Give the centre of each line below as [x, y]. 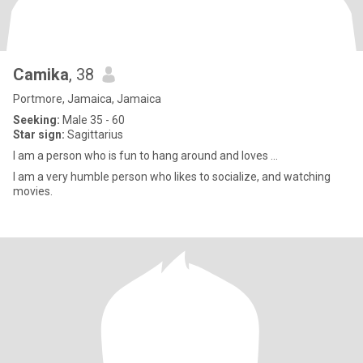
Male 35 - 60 [92, 120]
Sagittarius [94, 135]
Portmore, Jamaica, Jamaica [87, 99]
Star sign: [39, 135]
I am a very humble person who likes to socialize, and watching [137, 177]
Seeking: [36, 120]
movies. [33, 191]
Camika [41, 75]
